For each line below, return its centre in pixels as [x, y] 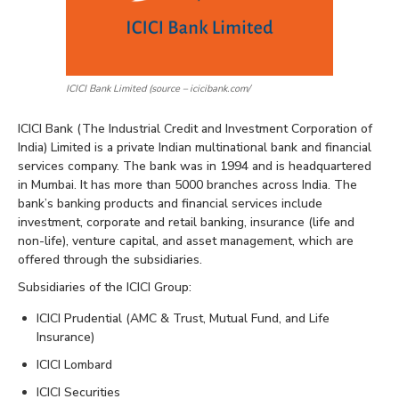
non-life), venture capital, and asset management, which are [186, 241]
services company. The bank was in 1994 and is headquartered [195, 167]
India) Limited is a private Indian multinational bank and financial [195, 148]
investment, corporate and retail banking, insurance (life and [186, 223]
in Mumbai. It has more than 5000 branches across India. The [187, 185]
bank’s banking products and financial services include [170, 204]
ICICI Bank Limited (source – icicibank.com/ [158, 89]
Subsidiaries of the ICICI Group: [105, 288]
